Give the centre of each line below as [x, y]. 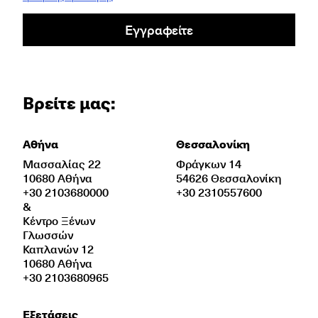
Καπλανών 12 [58, 248]
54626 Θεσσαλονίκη [229, 177]
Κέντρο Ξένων [59, 220]
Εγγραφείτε [159, 29]
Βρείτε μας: [69, 102]
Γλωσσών [48, 234]
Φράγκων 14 [209, 163]
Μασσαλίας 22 [62, 163]
